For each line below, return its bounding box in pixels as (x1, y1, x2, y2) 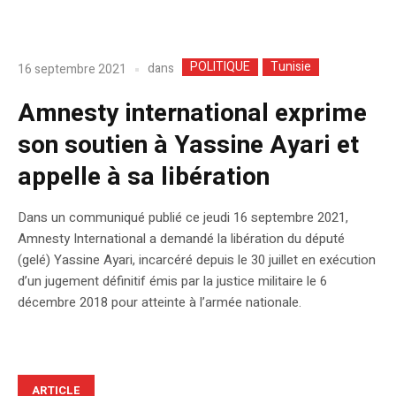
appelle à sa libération (18, 159, 270, 196)
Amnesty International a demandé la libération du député (18, 229, 345, 249)
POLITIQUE (190, 57, 250, 77)
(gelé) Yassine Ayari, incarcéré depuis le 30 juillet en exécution (18, 250, 376, 270)
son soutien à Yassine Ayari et (18, 127, 359, 164)
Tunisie (270, 57, 311, 77)
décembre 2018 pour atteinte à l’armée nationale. (18, 293, 301, 313)
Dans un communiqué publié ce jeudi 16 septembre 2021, (18, 208, 348, 228)
